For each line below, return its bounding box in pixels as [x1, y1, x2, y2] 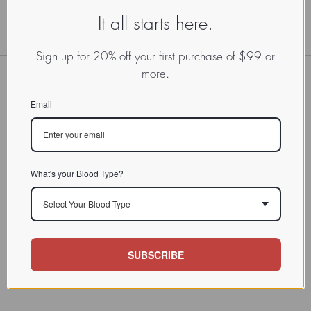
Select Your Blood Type [42, 197, 131, 210]
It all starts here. [98, 15, 213, 33]
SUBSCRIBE [127, 247, 184, 262]
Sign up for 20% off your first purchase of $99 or [36, 50, 275, 62]
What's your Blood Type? [30, 167, 124, 179]
